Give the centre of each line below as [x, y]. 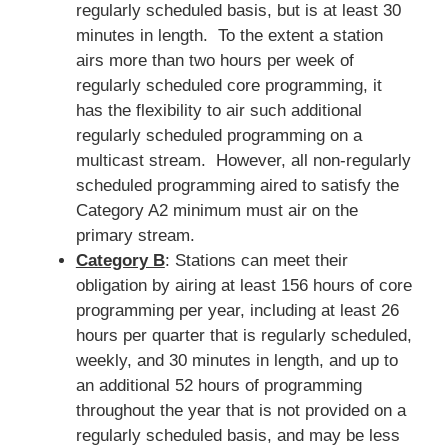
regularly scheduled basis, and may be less [237, 435]
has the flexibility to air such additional [218, 110]
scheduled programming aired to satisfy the [237, 185]
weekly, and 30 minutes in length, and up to [236, 360]
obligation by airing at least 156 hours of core [243, 285]
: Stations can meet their [256, 260]
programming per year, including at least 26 [237, 310]
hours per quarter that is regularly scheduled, [243, 335]
